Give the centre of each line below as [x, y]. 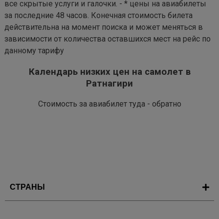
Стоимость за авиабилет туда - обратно [109, 104]
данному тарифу [34, 51]
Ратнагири [109, 83]
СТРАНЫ [27, 187]
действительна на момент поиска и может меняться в [104, 27]
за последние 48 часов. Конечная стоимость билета [99, 15]
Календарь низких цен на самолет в [109, 72]
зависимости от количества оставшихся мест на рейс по [108, 39]
